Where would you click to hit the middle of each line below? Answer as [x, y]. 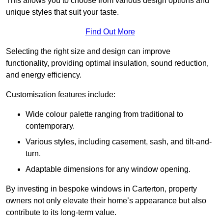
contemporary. [50, 126]
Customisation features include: [61, 95]
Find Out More [110, 32]
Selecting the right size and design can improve [88, 52]
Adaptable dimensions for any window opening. [108, 169]
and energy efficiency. [44, 75]
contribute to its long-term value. [61, 213]
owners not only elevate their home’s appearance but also [106, 201]
